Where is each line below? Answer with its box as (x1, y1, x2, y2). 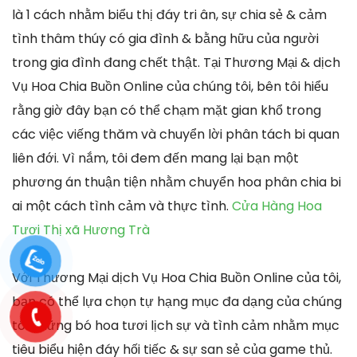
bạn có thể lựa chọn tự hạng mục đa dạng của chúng (12, 292, 342, 311)
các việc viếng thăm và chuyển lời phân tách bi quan (12, 124, 339, 143)
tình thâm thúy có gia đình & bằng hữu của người (12, 29, 319, 48)
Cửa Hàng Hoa (232, 196, 322, 215)
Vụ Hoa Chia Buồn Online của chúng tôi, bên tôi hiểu (12, 76, 328, 96)
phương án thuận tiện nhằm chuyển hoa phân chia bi (12, 172, 341, 191)
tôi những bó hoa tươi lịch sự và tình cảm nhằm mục (12, 316, 339, 335)
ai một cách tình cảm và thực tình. (12, 196, 232, 215)
